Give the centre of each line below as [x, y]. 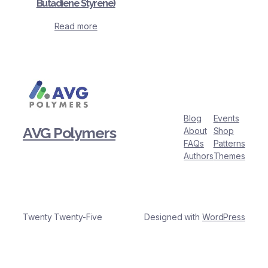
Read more [76, 26]
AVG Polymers [69, 133]
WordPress [223, 217]
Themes [229, 156]
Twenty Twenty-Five [63, 217]
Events [226, 118]
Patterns [229, 143]
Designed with [173, 217]
